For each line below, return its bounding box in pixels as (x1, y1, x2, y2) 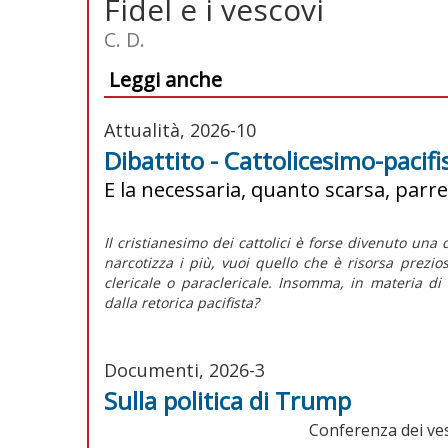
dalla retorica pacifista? (104, 292, 259, 312)
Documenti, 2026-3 (104, 357, 265, 382)
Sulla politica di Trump (104, 383, 351, 417)
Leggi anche (109, 65, 222, 93)
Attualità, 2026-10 (104, 117, 256, 142)
